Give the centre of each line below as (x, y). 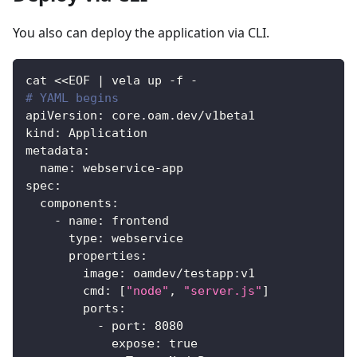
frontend (137, 220)
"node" (147, 290)
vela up (137, 80)
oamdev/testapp (180, 273)
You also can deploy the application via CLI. (141, 32)
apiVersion (61, 115)
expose (133, 343)
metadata (54, 150)
